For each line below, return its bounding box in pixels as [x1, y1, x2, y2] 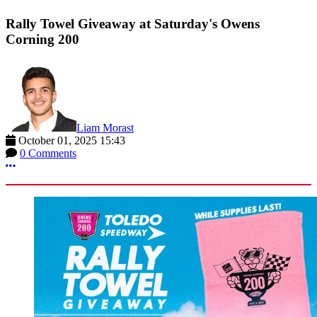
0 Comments [20, 146, 76, 159]
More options [15, 158, 74, 171]
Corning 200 [6, 31, 79, 47]
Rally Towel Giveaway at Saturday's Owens [6, 16, 260, 31]
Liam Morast [76, 121, 134, 134]
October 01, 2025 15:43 [18, 134, 125, 146]
